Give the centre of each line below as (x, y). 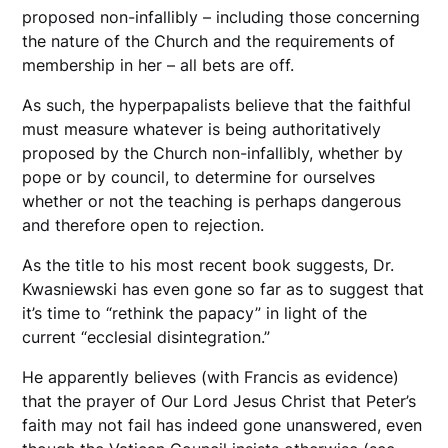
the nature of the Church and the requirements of (209, 41)
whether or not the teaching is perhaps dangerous (212, 201)
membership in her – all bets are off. (161, 65)
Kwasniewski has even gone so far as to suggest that (223, 289)
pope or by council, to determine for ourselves (199, 177)
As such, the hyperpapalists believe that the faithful (217, 105)
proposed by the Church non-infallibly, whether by (213, 153)
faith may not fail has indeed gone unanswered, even (222, 425)
